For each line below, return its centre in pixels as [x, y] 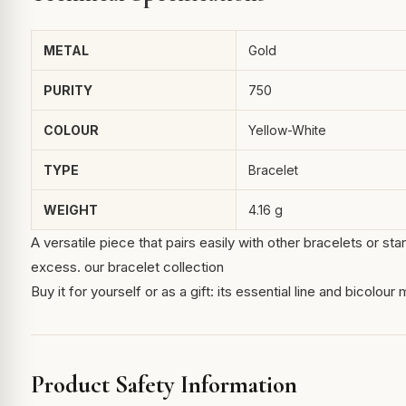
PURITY [68, 91]
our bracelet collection [154, 267]
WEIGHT [70, 210]
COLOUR [71, 130]
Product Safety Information [164, 385]
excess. [57, 267]
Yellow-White [287, 130]
